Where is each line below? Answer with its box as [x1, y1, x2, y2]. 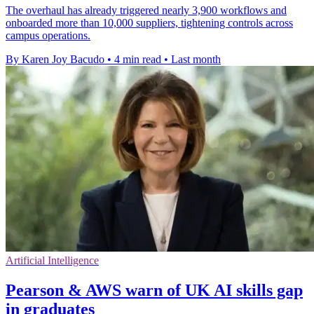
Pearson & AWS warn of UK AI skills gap [6, 281, 303, 300]
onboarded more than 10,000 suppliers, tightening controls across [6, 17, 293, 29]
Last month [171, 53, 221, 66]
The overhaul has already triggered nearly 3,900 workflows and [6, 4, 287, 17]
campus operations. [6, 29, 90, 42]
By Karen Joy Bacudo [6, 53, 104, 66]
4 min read [114, 53, 161, 66]
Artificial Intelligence [6, 254, 99, 267]
